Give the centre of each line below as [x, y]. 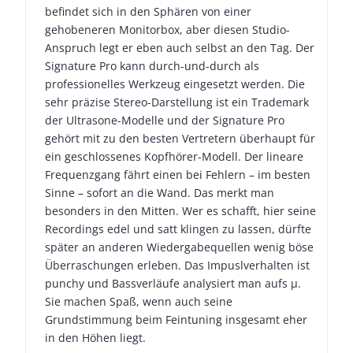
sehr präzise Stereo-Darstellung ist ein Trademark [177, 102]
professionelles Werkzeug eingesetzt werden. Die [175, 84]
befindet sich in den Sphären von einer [148, 12]
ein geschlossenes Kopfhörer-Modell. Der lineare [174, 157]
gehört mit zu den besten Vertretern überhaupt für [180, 139]
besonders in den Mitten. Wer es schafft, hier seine [180, 211]
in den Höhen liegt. [95, 338]
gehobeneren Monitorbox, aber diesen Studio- [167, 30]
